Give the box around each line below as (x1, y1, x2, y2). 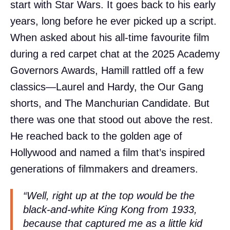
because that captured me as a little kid (23, 217, 202, 229)
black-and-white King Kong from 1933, (23, 203, 197, 215)
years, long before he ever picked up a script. (10, 15, 217, 27)
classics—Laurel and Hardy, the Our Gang (10, 81, 203, 92)
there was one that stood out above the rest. (10, 113, 213, 125)
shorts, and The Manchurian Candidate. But (10, 97, 209, 109)
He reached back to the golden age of (10, 130, 182, 142)
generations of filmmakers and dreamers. (10, 163, 198, 175)
